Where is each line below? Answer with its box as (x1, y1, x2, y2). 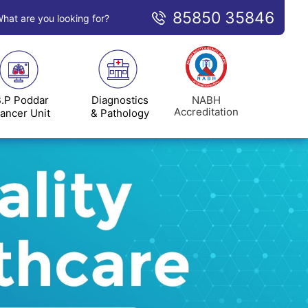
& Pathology (91, 107, 150, 120)
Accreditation (174, 104, 239, 118)
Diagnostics (91, 93, 149, 107)
